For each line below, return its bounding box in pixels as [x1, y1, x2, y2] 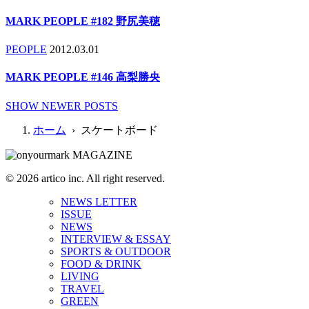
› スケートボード [66, 123, 158, 136]
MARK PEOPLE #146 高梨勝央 [6, 71, 160, 83]
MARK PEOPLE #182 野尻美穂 [6, 14, 160, 27]
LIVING [61, 270, 99, 282]
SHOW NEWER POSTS [6, 99, 118, 112]
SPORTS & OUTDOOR [61, 245, 171, 257]
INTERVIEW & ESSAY [61, 232, 171, 245]
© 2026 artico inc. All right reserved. [6, 172, 165, 184]
